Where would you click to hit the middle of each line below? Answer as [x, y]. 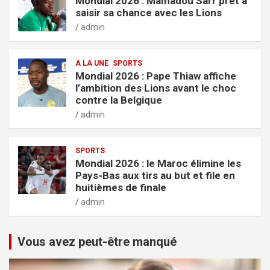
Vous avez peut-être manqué [97, 241]
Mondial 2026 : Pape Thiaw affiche [156, 76]
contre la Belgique [119, 100]
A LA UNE [92, 63]
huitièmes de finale [121, 187]
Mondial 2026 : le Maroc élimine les [158, 163]
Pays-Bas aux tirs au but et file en [155, 175]
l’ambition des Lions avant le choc [156, 88]
